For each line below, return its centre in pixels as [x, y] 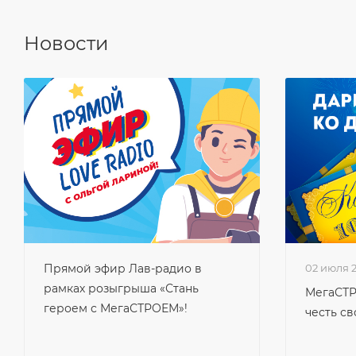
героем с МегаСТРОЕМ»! [116, 308]
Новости [66, 43]
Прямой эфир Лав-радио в [123, 269]
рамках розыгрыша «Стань [121, 288]
